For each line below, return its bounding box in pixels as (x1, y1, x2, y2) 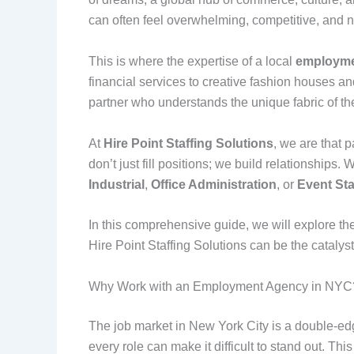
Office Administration (151, 177, 277, 191)
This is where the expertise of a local (88, 54, 296, 68)
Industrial (88, 177, 145, 191)
